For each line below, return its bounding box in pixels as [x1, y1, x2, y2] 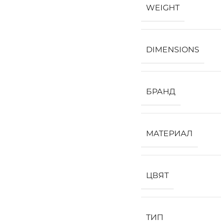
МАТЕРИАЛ [146, 129, 193, 139]
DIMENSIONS [146, 45, 199, 55]
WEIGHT [146, 3, 180, 13]
